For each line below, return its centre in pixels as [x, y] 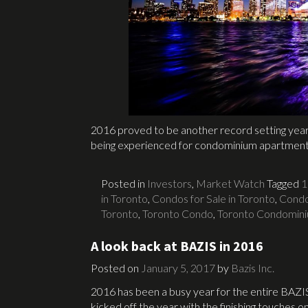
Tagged [284, 183]
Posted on [116, 267]
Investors [169, 183]
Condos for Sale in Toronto [213, 198]
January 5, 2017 [178, 267]
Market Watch [230, 183]
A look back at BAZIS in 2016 [177, 245]
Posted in [124, 183]
